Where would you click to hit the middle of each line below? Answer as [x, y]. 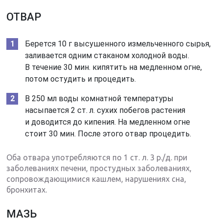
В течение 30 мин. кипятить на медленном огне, [114, 67]
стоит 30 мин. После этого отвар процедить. [108, 133]
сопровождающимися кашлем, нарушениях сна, [97, 179]
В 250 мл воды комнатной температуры [99, 98]
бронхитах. [27, 189]
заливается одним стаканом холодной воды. [107, 55]
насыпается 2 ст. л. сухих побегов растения [105, 110]
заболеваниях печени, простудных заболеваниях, [99, 168]
